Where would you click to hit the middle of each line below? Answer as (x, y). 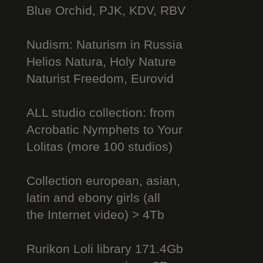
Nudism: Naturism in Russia (104, 45)
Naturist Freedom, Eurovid (100, 79)
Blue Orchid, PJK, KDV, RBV (106, 11)
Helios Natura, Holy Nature (101, 62)
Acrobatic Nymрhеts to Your (104, 130)
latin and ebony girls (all (93, 198)
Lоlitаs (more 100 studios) (100, 147)
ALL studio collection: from (101, 113)
